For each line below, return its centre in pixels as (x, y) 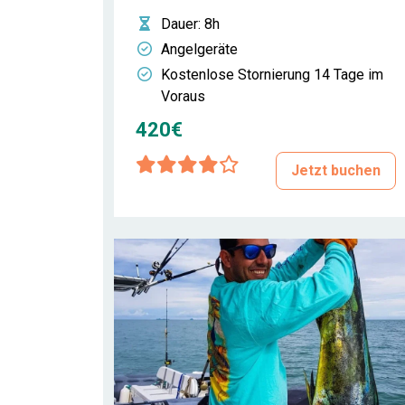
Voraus (183, 96)
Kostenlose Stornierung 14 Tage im (272, 75)
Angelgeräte (199, 49)
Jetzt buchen (336, 170)
